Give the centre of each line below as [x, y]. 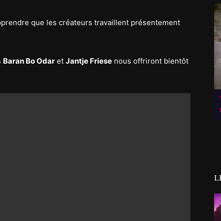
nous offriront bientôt [150, 61]
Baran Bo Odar [29, 61]
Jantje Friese [89, 61]
